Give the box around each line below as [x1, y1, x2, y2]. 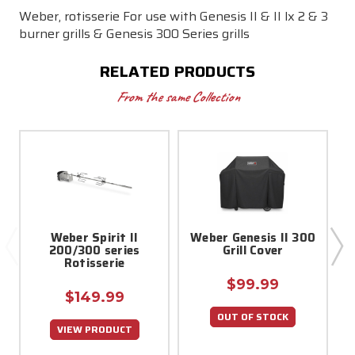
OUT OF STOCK [217, 308, 288, 324]
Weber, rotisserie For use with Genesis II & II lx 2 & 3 [19, 6, 328, 26]
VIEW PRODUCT [56, 321, 132, 337]
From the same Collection [116, 87, 239, 105]
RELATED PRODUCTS [99, 58, 256, 84]
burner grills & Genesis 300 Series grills [19, 23, 250, 44]
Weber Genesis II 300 [190, 227, 315, 247]
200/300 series [48, 240, 140, 260]
